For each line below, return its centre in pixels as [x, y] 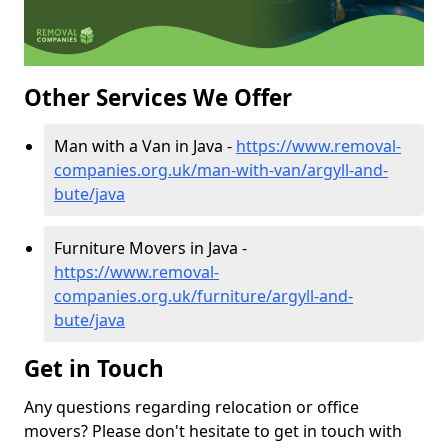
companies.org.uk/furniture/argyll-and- [203, 296]
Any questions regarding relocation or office [191, 407]
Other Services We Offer [158, 98]
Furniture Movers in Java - [150, 248]
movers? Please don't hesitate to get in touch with [213, 431]
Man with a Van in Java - [145, 146]
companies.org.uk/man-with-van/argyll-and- [221, 170]
